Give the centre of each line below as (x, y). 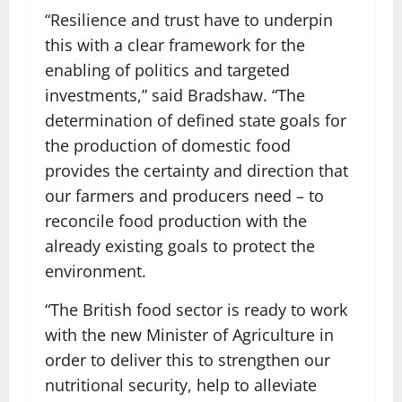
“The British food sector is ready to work (196, 310)
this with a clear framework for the (175, 45)
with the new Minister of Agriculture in (189, 335)
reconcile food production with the (176, 221)
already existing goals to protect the (180, 246)
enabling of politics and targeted (167, 70)
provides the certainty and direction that (197, 170)
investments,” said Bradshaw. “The (175, 95)
